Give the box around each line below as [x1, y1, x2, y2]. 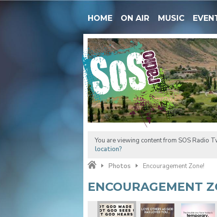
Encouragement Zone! [142, 161, 204, 170]
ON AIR [121, 14, 150, 23]
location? [94, 144, 122, 154]
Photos [108, 161, 131, 170]
